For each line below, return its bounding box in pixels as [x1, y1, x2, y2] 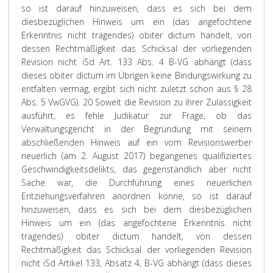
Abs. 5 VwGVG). [21, 96, 80, 108]
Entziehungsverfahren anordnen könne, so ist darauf [21, 190, 252, 202]
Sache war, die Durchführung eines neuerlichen [21, 177, 252, 188]
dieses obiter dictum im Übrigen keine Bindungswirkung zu [21, 69, 252, 81]
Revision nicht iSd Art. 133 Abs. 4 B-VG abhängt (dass [21, 56, 252, 68]
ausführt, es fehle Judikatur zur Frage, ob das [21, 110, 252, 121]
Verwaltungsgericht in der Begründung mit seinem [21, 123, 252, 135]
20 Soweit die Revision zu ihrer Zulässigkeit [80, 96, 252, 108]
